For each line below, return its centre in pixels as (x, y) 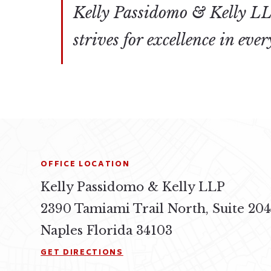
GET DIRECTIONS (82, 253)
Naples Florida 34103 (107, 230)
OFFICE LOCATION (85, 165)
